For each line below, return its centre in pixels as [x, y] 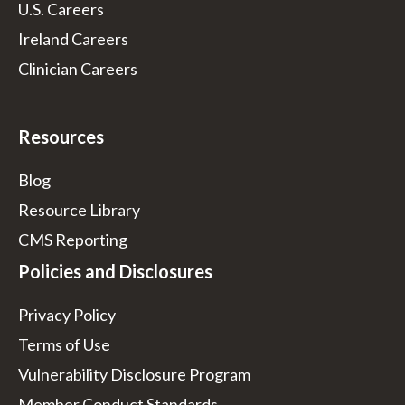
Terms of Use [64, 344]
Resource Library [79, 209]
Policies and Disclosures [115, 271]
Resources [61, 136]
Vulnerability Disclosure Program [134, 374]
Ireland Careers [73, 38]
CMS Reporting [73, 239]
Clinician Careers [78, 68]
